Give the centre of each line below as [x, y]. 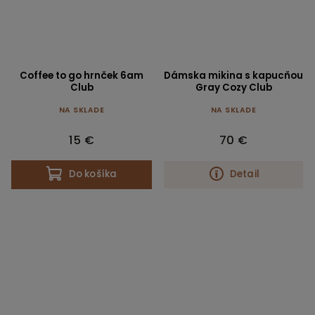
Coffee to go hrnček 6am [82, 75]
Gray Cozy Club [233, 87]
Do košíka [93, 174]
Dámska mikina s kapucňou [233, 75]
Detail [245, 174]
